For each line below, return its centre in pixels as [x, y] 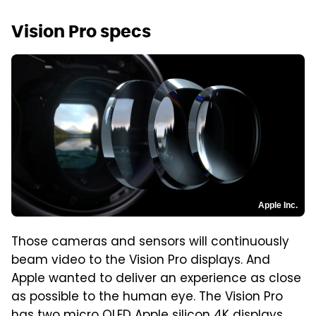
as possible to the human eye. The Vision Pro [147, 298]
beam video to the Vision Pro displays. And [141, 261]
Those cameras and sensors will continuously [150, 243]
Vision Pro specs [81, 32]
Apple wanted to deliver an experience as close [156, 280]
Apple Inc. [278, 206]
